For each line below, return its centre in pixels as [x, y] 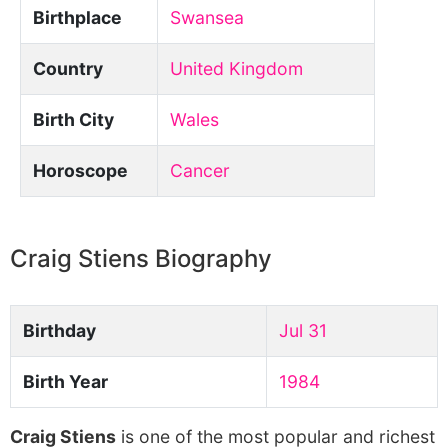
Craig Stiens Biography [141, 258]
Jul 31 [303, 330]
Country [68, 68]
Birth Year [65, 381]
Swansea [207, 17]
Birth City [73, 119]
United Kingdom [236, 68]
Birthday [59, 330]
